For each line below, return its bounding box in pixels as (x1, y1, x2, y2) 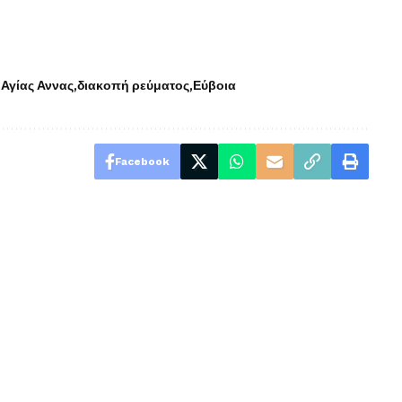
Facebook (114, 154, 170, 168)
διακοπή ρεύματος (77, 77, 189, 93)
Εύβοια (193, 77, 236, 93)
